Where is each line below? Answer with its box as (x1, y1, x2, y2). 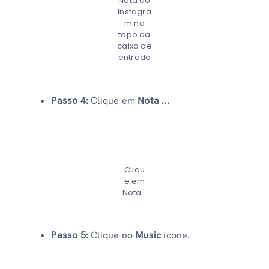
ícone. (161, 229, 190, 242)
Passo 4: (51, 94, 91, 107)
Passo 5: (51, 229, 91, 242)
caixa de (117, 40, 152, 52)
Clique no (91, 229, 136, 242)
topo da (118, 29, 151, 41)
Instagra (118, 6, 151, 18)
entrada (118, 52, 151, 64)
